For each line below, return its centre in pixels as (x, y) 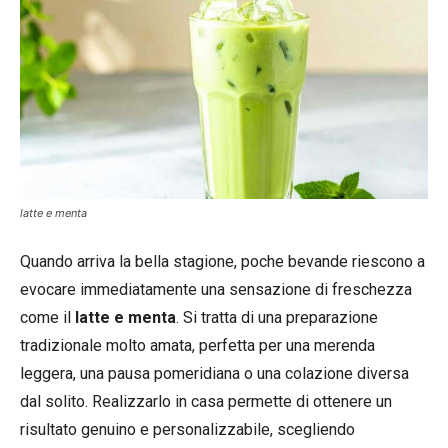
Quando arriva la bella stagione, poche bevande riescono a (222, 261)
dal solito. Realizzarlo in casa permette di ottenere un (206, 401)
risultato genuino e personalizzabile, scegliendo (187, 429)
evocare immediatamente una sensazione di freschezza (216, 289)
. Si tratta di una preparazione (277, 317)
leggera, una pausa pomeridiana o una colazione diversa (214, 373)
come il (47, 317)
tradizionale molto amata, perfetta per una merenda (197, 345)
